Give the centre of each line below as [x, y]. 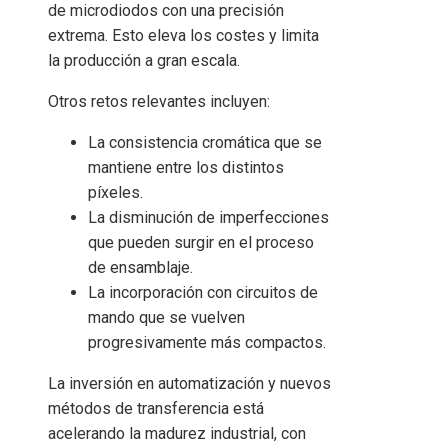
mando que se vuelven [166, 318]
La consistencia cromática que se [205, 143]
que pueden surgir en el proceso [201, 243]
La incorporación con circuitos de [203, 293]
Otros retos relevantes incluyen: [159, 102]
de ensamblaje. [140, 268]
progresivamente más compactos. [207, 343]
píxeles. [115, 193]
